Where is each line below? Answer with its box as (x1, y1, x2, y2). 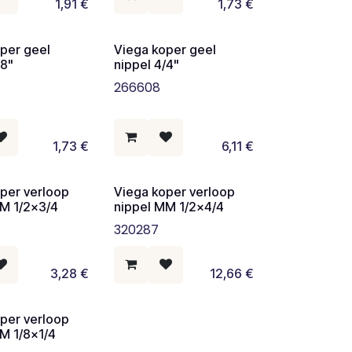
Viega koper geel (113, 42, 216, 57)
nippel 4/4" (113, 57, 179, 72)
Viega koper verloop (113, 184, 235, 200)
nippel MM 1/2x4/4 (113, 199, 224, 214)
